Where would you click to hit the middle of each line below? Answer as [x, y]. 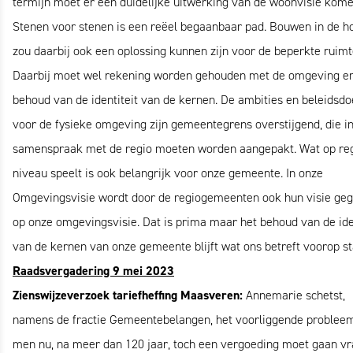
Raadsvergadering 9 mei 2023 [93, 271]
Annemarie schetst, [295, 295]
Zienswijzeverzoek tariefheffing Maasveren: [129, 295]
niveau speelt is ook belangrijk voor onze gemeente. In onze [168, 173]
